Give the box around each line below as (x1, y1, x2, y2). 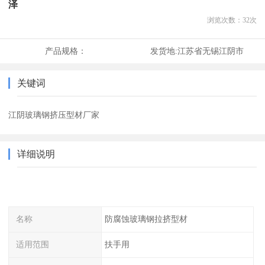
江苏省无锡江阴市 (177, 46, 244, 56)
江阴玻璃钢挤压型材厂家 (8, 110, 100, 120)
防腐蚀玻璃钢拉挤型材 (104, 214, 188, 224)
